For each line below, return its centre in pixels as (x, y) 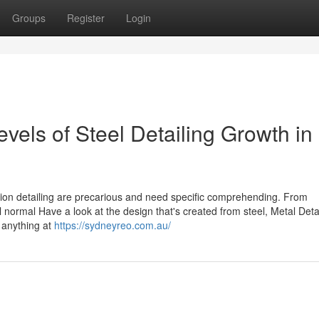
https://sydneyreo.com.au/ (113, 225)
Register (86, 18)
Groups (29, 18)
